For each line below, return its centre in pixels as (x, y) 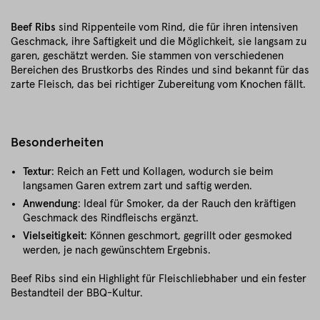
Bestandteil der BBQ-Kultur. (77, 293)
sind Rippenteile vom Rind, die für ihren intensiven (177, 27)
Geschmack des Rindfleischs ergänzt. (111, 218)
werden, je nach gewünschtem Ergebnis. (117, 250)
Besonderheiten (57, 143)
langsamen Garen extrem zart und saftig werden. (137, 186)
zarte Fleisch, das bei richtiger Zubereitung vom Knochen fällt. (158, 85)
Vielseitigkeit (54, 236)
